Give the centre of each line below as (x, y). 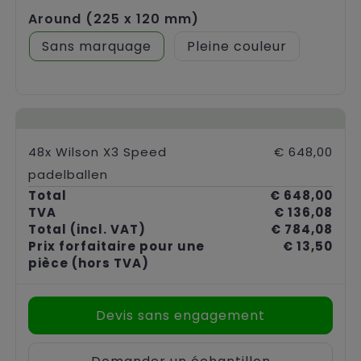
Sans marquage (97, 46)
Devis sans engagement (180, 315)
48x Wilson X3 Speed (98, 151)
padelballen (68, 174)
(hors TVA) (110, 263)
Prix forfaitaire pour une (116, 246)
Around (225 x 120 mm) (114, 19)
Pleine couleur (237, 46)
